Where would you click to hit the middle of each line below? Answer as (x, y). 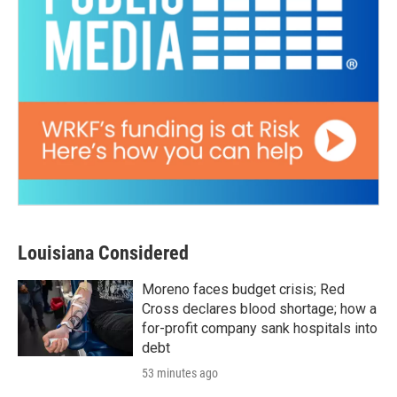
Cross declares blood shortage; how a (259, 309)
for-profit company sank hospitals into (260, 329)
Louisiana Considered (103, 253)
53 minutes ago (180, 374)
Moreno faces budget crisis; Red (243, 290)
